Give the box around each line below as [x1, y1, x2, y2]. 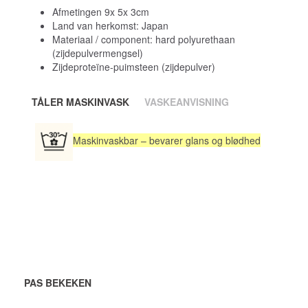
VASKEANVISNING [144, 94, 229, 109]
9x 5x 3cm [104, 4, 149, 19]
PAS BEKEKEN [24, 275, 91, 289]
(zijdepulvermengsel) [52, 45, 143, 60]
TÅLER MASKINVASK [32, 94, 129, 109]
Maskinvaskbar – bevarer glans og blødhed [73, 133, 261, 147]
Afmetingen [52, 4, 102, 19]
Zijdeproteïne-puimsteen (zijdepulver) [52, 59, 215, 74]
